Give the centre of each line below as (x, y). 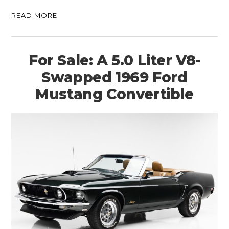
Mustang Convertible (114, 94)
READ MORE (35, 16)
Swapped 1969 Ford (114, 77)
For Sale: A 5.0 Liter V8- (114, 61)
